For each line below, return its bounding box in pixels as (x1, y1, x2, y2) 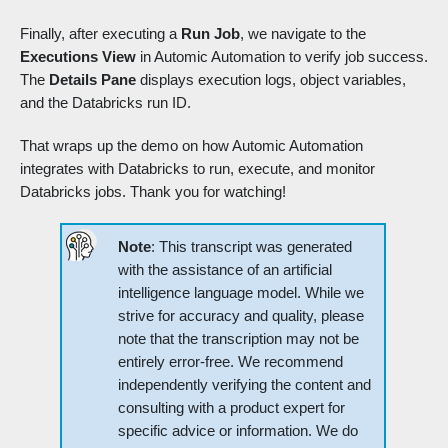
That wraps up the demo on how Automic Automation (20, 137, 363, 155)
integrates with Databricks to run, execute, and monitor (20, 160, 375, 178)
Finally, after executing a (20, 25, 181, 43)
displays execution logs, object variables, (136, 71, 406, 89)
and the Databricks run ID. (20, 94, 191, 112)
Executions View (20, 48, 136, 66)
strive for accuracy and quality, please (118, 307, 364, 325)
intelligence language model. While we (118, 284, 364, 302)
